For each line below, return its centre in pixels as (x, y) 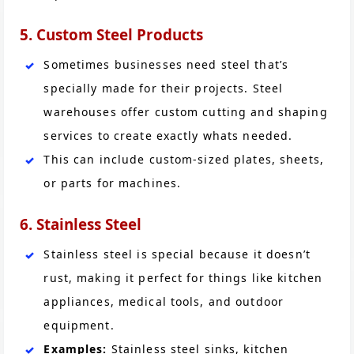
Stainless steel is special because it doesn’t (177, 254)
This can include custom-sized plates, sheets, (184, 159)
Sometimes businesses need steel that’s (166, 64)
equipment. (79, 326)
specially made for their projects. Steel (164, 88)
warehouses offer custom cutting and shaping (186, 111)
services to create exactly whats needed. (168, 135)
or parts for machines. (113, 183)
